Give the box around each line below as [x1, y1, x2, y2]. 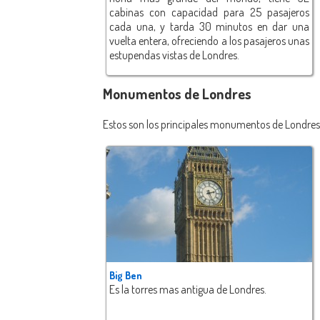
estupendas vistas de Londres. [109, 48, 239, 63]
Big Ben [109, 269, 142, 282]
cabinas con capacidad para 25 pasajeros [109, 5, 309, 20]
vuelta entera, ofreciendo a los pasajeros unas [109, 34, 309, 49]
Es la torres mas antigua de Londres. [109, 282, 266, 297]
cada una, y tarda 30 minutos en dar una [109, 19, 309, 34]
